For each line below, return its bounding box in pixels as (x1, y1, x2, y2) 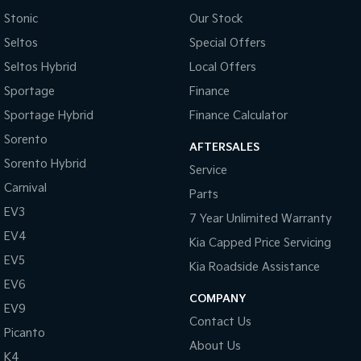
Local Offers (189, 60, 256, 74)
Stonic (4, 11, 38, 26)
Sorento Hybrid (4, 156, 86, 171)
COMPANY (189, 292, 246, 305)
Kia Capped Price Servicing (189, 235, 331, 250)
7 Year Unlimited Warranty (189, 211, 332, 226)
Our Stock (189, 11, 243, 26)
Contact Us (189, 314, 251, 329)
